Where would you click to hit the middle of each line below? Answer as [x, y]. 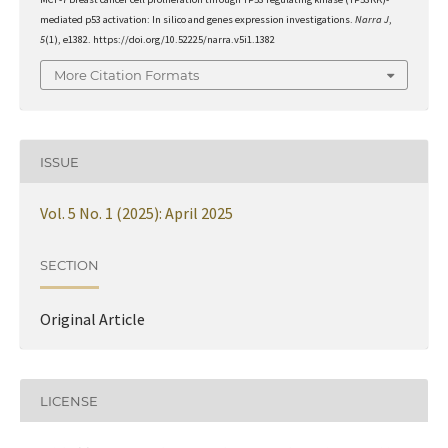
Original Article [92, 319]
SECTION [69, 264]
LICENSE [68, 400]
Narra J [371, 19]
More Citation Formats [126, 75]
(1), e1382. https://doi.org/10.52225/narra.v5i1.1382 [159, 39]
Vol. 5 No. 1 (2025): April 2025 [136, 213]
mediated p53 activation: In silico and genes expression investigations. [197, 19]
